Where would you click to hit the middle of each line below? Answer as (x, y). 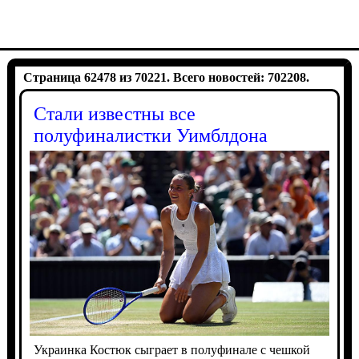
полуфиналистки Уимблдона (150, 135)
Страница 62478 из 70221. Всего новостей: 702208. (166, 77)
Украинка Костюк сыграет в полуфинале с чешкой (171, 350)
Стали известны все (114, 114)
